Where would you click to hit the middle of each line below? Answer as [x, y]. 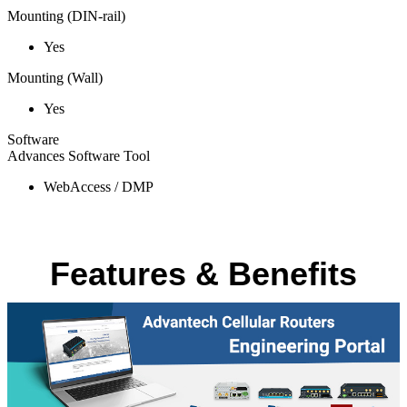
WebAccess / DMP [99, 186]
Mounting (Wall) [55, 77]
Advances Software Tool [79, 155]
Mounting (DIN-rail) [66, 15]
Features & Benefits [203, 274]
